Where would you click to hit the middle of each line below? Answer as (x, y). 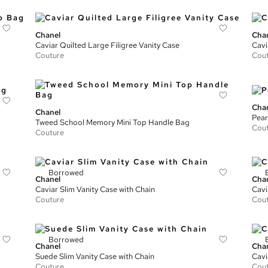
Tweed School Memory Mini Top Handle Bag (113, 122)
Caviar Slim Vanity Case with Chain (95, 189)
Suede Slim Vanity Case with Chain (95, 256)
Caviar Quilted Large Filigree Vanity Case (108, 45)
